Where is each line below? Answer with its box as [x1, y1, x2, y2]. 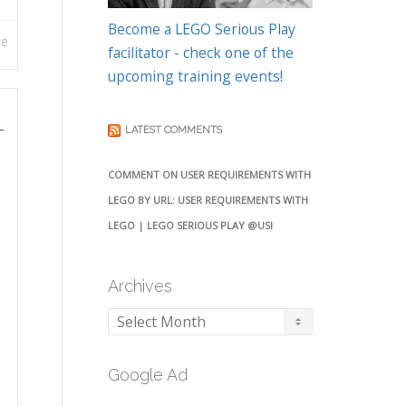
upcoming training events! [107, 66, 283, 87]
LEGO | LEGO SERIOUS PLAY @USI [107, 218, 273, 233]
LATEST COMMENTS [124, 124, 222, 137]
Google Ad [107, 365, 188, 385]
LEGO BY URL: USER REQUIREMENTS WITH [107, 193, 308, 208]
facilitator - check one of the [107, 43, 294, 63]
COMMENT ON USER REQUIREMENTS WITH [107, 168, 311, 182]
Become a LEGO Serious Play [107, 19, 295, 40]
